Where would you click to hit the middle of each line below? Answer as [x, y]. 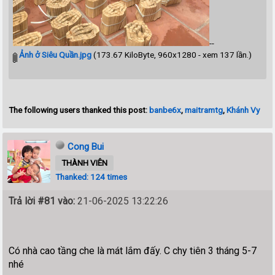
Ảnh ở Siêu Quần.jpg [55, 55]
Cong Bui [86, 147]
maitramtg [204, 110]
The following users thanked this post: [79, 110]
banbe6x [165, 110]
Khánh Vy [243, 110]
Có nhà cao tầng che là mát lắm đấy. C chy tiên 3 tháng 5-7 [133, 251]
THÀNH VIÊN [85, 163]
